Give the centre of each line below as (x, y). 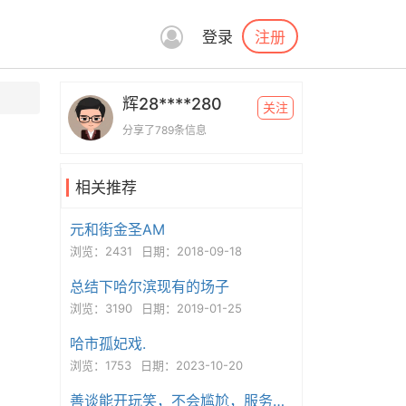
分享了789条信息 (164, 130)
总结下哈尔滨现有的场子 (149, 286)
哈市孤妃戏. (107, 343)
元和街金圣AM (117, 229)
